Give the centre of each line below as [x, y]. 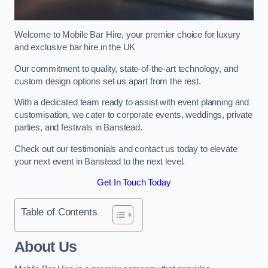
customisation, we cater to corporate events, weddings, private [133, 115]
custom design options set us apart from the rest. [108, 81]
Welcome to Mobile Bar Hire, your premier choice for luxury [127, 35]
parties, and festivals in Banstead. [78, 128]
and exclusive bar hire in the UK [75, 48]
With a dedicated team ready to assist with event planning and [132, 103]
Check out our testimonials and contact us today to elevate [126, 149]
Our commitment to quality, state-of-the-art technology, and [126, 68]
